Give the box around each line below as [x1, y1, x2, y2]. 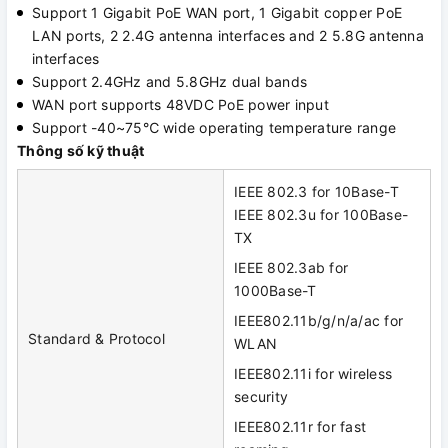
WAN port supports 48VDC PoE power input [32, 96, 329, 114]
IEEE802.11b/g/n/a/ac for [234, 312, 403, 330]
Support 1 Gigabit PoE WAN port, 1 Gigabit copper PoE [32, 4, 402, 22]
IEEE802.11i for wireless [234, 365, 392, 383]
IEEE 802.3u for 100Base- [234, 206, 408, 224]
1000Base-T [234, 282, 317, 300]
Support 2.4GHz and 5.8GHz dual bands [32, 73, 307, 91]
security [234, 388, 288, 406]
